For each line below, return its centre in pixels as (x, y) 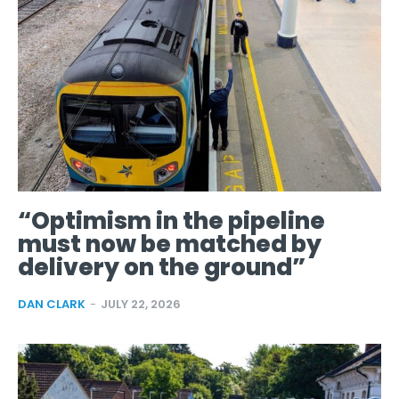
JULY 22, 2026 (141, 305)
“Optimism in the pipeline (171, 221)
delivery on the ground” (162, 268)
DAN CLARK (52, 305)
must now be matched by (170, 244)
